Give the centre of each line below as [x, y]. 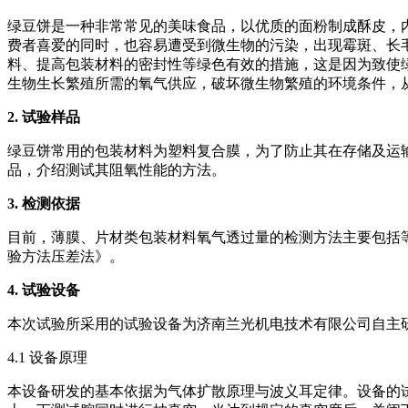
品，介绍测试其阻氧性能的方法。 [117, 169]
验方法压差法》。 [66, 256]
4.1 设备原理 [47, 357]
